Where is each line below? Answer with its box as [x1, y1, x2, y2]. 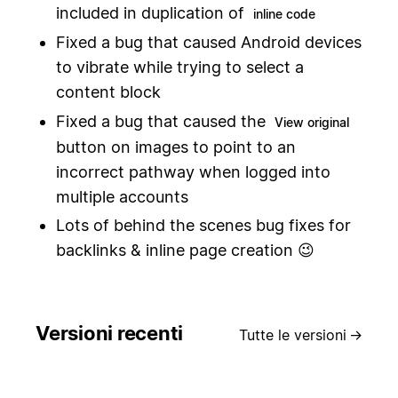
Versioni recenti [36, 321, 183, 345]
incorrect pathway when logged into [55, 162, 330, 181]
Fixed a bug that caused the [55, 111, 270, 131]
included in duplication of [55, 3, 249, 22]
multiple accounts [55, 187, 188, 206]
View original [274, 114, 349, 130]
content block [55, 83, 161, 101]
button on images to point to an [55, 137, 296, 156]
